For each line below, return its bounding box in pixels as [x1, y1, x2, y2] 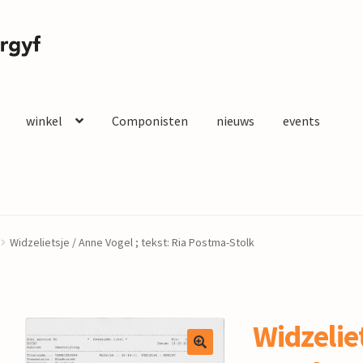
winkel [25, 113, 62, 130]
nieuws [216, 113, 254, 130]
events [282, 113, 320, 130]
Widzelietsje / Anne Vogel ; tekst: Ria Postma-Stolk [9, 235, 254, 250]
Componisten [111, 113, 188, 130]
